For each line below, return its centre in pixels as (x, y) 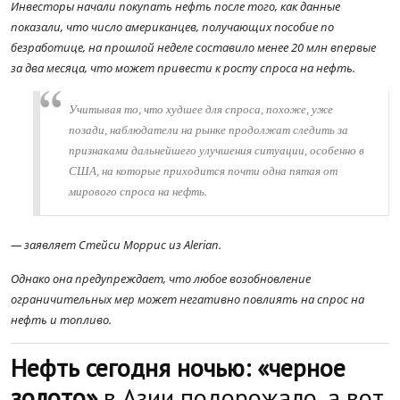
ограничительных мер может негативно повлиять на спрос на (187, 300)
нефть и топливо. (61, 320)
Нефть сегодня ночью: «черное (178, 368)
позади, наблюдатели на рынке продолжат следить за (208, 130)
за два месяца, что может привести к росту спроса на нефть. (183, 68)
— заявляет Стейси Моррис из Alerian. (116, 245)
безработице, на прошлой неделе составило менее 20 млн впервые (193, 48)
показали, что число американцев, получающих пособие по (172, 27)
